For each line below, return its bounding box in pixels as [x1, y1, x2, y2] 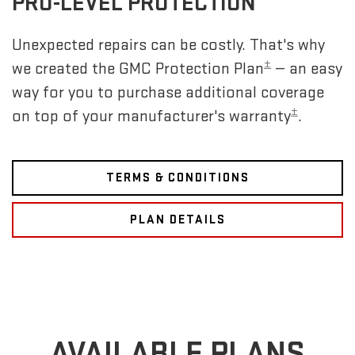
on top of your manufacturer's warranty [12, 106, 291, 127]
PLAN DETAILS [129, 212, 226, 228]
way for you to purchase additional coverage [12, 82, 324, 103]
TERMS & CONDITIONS [105, 170, 250, 186]
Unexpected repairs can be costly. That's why [12, 35, 325, 55]
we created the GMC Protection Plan [12, 59, 264, 79]
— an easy [271, 59, 342, 79]
